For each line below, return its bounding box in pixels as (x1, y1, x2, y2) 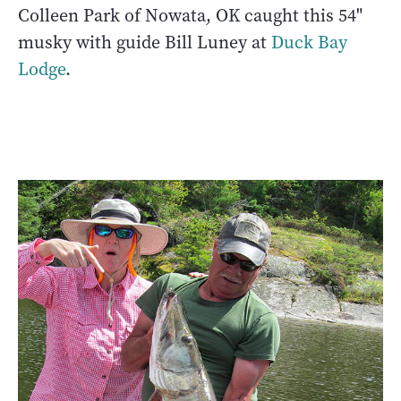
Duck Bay (271, 30, 347, 55)
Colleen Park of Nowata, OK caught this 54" (18, 3, 363, 28)
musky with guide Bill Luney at (18, 30, 271, 55)
